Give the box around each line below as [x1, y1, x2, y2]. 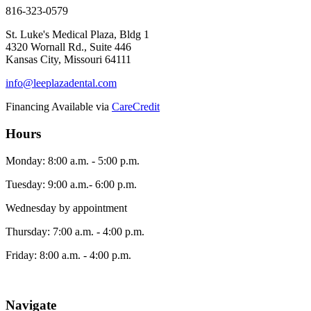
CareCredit [112, 101, 160, 113]
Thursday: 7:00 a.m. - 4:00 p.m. [6, 225, 144, 237]
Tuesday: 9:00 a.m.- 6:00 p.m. [6, 178, 137, 190]
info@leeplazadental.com [6, 77, 117, 90]
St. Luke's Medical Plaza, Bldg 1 [6, 28, 149, 41]
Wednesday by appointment [6, 201, 127, 214]
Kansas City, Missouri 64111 [6, 53, 131, 66]
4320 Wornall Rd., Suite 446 [6, 41, 131, 53]
